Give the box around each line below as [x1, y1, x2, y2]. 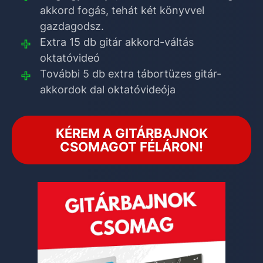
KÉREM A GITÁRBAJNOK [55, 125, 208, 141]
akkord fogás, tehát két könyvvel [39, 4, 204, 17]
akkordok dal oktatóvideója [39, 83, 176, 96]
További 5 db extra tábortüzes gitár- [39, 68, 221, 80]
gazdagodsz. [39, 20, 104, 33]
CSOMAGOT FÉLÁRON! [60, 139, 203, 154]
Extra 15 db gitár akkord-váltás [39, 36, 194, 49]
